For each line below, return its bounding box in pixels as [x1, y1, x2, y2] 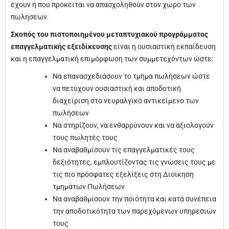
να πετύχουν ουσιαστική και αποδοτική [53, 84, 181, 93]
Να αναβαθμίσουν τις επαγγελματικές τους [53, 146, 195, 154]
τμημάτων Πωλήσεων [53, 182, 125, 191]
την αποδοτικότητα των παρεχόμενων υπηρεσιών [53, 207, 216, 215]
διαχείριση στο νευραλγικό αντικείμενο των [53, 97, 199, 105]
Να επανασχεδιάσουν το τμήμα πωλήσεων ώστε [53, 72, 210, 80]
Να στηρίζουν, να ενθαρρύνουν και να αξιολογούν [53, 121, 214, 129]
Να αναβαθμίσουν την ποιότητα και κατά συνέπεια [53, 195, 216, 203]
